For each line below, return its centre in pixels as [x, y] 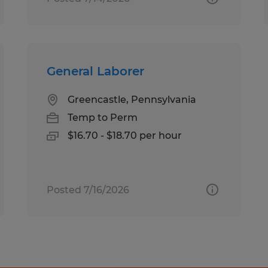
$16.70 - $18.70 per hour [125, 135]
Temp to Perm [103, 117]
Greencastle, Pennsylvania [132, 99]
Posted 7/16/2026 [88, 190]
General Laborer [96, 71]
